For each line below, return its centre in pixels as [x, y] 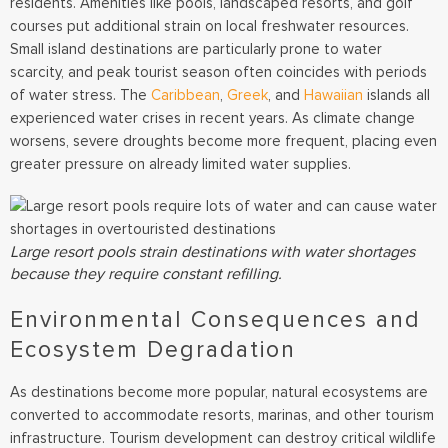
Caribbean [185, 94]
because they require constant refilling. [146, 274]
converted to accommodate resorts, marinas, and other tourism [222, 415]
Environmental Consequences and [215, 320]
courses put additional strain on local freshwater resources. [209, 25]
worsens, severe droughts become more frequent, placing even [223, 140]
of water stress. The [80, 94]
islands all [396, 94]
